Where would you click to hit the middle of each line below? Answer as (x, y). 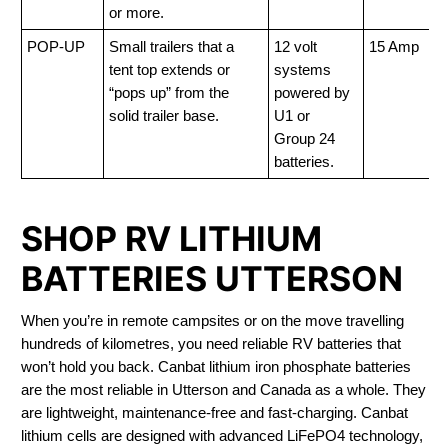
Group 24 (304, 138)
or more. (136, 12)
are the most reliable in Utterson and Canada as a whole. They (223, 389)
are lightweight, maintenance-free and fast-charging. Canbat (214, 412)
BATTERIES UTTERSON (211, 278)
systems (302, 69)
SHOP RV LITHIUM (171, 238)
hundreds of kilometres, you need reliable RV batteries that (210, 343)
